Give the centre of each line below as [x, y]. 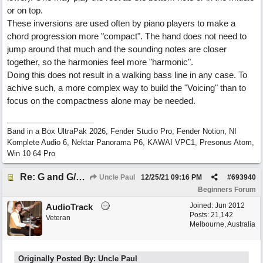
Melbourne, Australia [222, 224]
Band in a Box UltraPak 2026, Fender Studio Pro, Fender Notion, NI [122, 131]
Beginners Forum [227, 190]
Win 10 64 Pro [31, 154]
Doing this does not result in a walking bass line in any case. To [127, 75]
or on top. [25, 10]
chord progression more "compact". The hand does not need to [127, 36]
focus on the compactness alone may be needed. [101, 101]
